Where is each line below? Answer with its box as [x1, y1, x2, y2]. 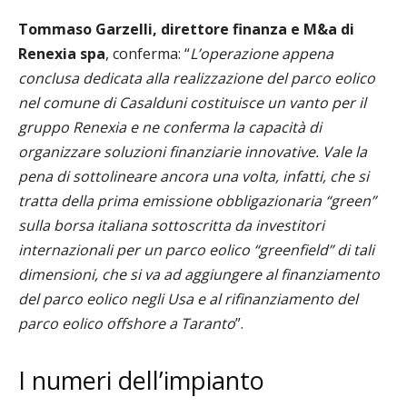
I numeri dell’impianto [18, 362, 264, 397]
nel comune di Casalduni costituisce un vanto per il [18, 92, 366, 113]
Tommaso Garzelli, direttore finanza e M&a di [18, 18, 354, 39]
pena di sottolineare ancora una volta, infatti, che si [18, 165, 369, 186]
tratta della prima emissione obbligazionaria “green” [18, 190, 376, 211]
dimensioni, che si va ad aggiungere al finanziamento [18, 263, 380, 284]
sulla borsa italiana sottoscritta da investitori [18, 214, 324, 235]
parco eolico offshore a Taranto [18, 313, 235, 333]
